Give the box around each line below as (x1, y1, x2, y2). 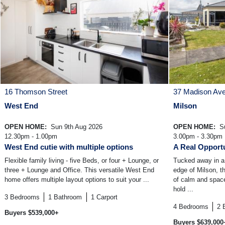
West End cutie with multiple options (5, 143, 133, 152)
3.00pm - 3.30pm (173, 133, 222, 141)
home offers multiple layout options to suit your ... (5, 176, 149, 184)
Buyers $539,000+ (5, 209, 59, 217)
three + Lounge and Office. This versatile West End (5, 166, 154, 174)
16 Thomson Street (5, 87, 67, 96)
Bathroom (54, 193, 82, 201)
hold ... (173, 185, 193, 193)
